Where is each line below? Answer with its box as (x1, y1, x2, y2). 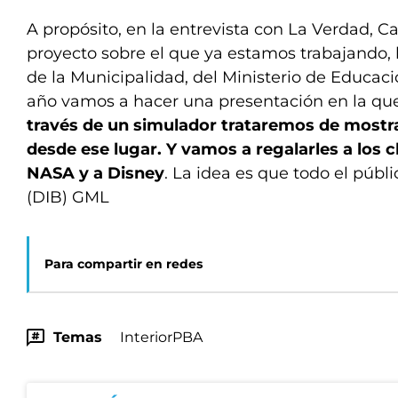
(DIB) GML (27, 187, 109, 207)
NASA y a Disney (27, 163, 164, 183)
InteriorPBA (120, 329, 203, 346)
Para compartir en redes (44, 256, 203, 272)
